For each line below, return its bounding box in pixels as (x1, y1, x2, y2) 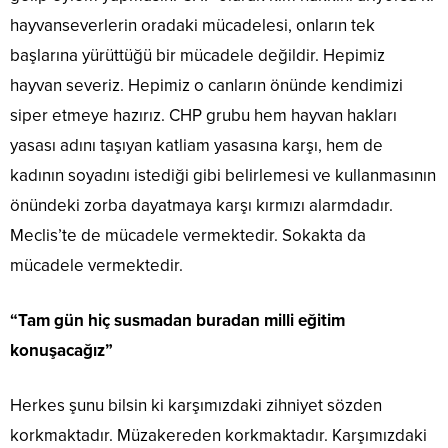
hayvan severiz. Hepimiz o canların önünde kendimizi (10, 75, 403, 97)
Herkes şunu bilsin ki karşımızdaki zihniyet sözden (10, 395, 382, 417)
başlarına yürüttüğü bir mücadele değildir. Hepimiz (10, 45, 385, 67)
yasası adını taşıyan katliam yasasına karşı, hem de (10, 135, 383, 157)
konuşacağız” (10, 340, 113, 362)
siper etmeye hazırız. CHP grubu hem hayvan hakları (10, 105, 397, 127)
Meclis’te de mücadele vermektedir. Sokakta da (10, 225, 366, 247)
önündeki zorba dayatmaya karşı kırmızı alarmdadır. (10, 195, 393, 217)
